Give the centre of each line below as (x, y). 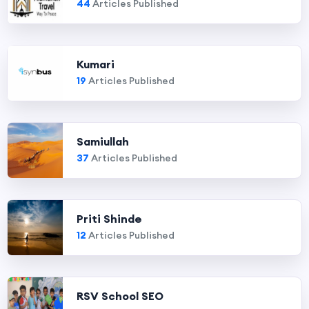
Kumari (96, 64)
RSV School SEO (120, 296)
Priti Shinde (109, 219)
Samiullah (103, 141)
